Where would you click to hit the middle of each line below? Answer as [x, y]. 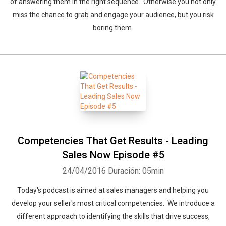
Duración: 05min [136, 171]
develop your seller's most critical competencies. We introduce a [113, 203]
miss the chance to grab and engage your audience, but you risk [113, 15]
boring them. [113, 28]
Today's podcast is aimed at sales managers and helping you [113, 190]
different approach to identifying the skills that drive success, [113, 216]
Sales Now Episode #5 [113, 155]
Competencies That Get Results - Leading [113, 141]
